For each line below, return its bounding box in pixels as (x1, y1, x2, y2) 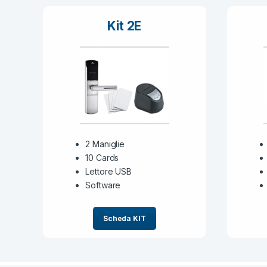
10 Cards (85, 153, 119, 163)
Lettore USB (85, 166, 132, 177)
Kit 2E (107, 18, 142, 34)
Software (85, 180, 121, 191)
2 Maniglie (85, 139, 125, 150)
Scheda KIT (103, 213, 146, 223)
